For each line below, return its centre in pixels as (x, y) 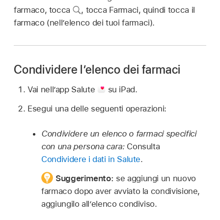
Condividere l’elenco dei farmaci (97, 70)
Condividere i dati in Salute (91, 159)
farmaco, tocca (43, 10)
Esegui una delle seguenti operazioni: (97, 108)
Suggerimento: (85, 178)
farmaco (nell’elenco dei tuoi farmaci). (84, 23)
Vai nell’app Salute (62, 89)
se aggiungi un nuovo (156, 178)
